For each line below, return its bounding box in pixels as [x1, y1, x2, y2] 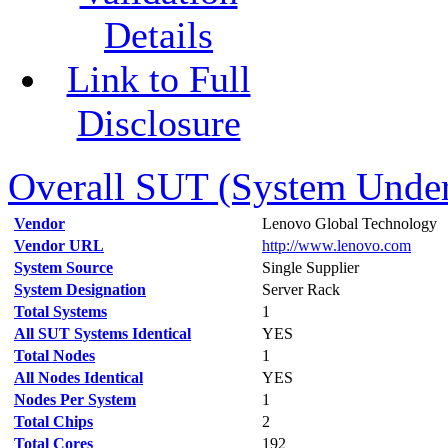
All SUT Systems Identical [14, 325, 191, 342]
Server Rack [262, 281, 340, 298]
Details [104, 14, 213, 56]
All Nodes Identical [14, 369, 143, 386]
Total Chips [14, 413, 93, 430]
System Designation [14, 281, 146, 298]
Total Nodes [14, 347, 95, 364]
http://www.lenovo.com [262, 237, 411, 254]
